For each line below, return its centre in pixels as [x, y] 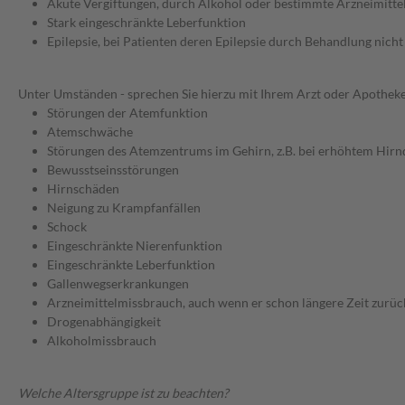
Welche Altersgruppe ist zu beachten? [123, 393]
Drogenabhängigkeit [104, 322]
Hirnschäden [83, 189]
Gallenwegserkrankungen [118, 284]
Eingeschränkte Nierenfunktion [135, 246]
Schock [67, 227]
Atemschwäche [90, 132]
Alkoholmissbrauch [102, 341]
